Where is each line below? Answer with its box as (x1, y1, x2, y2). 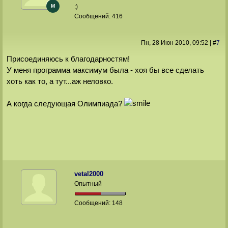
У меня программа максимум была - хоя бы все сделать (6, 65, 204, 74)
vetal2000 (74, 170, 104, 178)
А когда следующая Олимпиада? (6, 99, 124, 108)
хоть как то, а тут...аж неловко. (6, 76, 113, 85)
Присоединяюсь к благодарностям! (6, 54, 130, 63)
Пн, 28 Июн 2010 (140, 39, 189, 47)
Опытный (74, 180, 102, 188)
